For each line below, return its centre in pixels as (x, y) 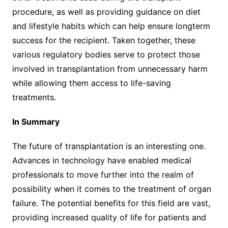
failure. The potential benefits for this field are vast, (111, 203)
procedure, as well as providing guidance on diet (106, 11)
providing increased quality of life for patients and (109, 217)
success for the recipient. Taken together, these (104, 40)
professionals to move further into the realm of (103, 174)
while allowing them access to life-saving (91, 83)
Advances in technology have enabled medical (102, 160)
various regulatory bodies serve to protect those (106, 54)
